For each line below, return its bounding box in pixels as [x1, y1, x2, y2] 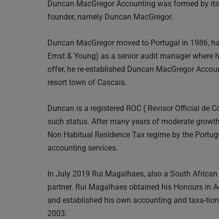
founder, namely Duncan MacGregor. [47, 12, 173, 22]
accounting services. [47, 143, 118, 153]
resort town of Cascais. [47, 78, 127, 88]
